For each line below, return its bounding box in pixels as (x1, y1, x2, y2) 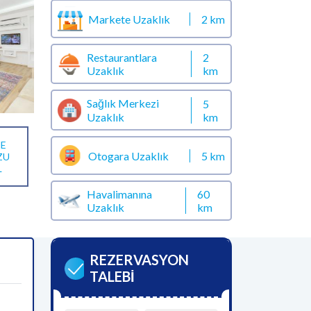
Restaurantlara (87, 51, 158, 64)
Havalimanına (86, 187, 152, 201)
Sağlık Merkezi (86, 96, 159, 110)
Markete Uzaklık (88, 12, 170, 26)
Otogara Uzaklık (88, 149, 169, 162)
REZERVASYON (89, 251, 189, 268)
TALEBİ (89, 268, 135, 285)
